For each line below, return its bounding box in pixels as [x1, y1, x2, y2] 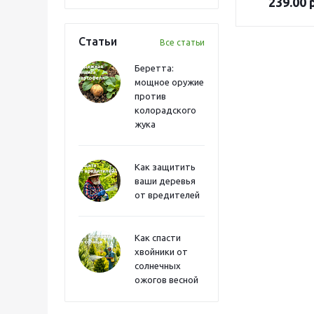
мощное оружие [135, 77, 204, 87]
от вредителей [135, 190, 200, 200]
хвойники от [135, 247, 188, 257]
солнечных [135, 261, 181, 271]
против [135, 91, 166, 101]
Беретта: [135, 63, 174, 73]
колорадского [135, 105, 196, 115]
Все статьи [160, 38, 205, 47]
